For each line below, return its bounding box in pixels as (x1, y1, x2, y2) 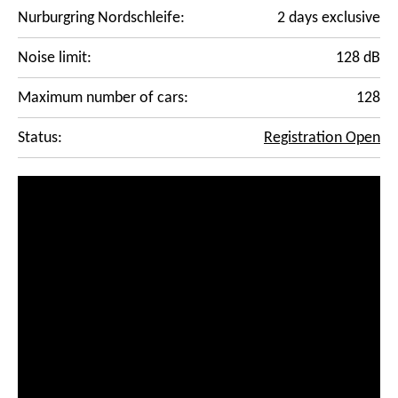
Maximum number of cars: (18, 91, 188, 106)
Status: (18, 131, 62, 146)
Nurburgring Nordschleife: (18, 11, 185, 26)
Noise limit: (18, 51, 92, 66)
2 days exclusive (277, 11, 380, 26)
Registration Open (264, 131, 380, 146)
